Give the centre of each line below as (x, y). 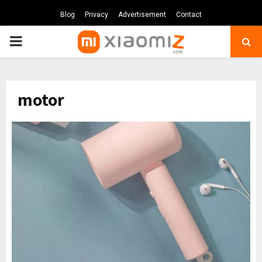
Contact (189, 15)
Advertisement (142, 15)
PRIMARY (39, 41)
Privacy (96, 15)
